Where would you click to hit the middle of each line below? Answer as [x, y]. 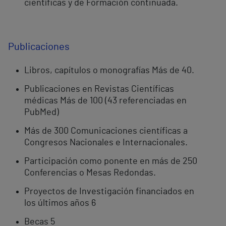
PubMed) [42, 113]
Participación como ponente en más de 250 [111, 162]
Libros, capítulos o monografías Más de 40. [109, 71]
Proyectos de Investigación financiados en [109, 192]
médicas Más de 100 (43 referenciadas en [105, 101]
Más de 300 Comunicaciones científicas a [106, 131]
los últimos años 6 [60, 204]
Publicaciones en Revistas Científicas [99, 90]
